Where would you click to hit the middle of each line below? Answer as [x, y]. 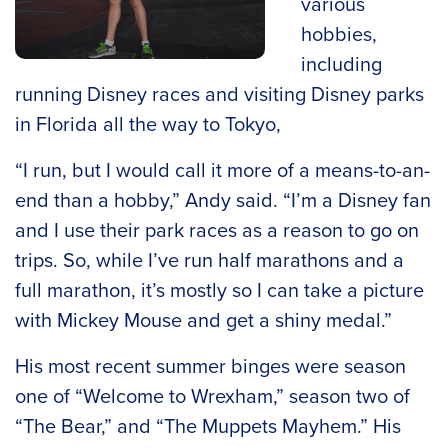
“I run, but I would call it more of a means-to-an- [222, 169]
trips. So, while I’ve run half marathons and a [209, 259]
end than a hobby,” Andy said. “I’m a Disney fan [223, 199]
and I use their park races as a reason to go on [217, 229]
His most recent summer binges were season [210, 365]
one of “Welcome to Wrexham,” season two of [212, 395]
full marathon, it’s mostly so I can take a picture [219, 289]
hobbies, [339, 33]
